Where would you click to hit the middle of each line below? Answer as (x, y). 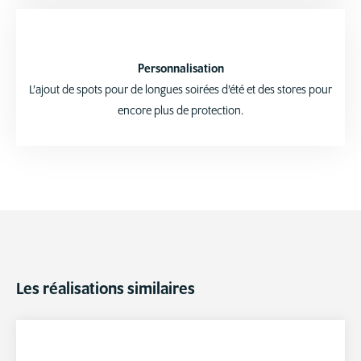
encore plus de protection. (180, 111)
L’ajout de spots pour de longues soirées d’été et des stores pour (180, 90)
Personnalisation (180, 69)
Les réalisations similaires (106, 289)
